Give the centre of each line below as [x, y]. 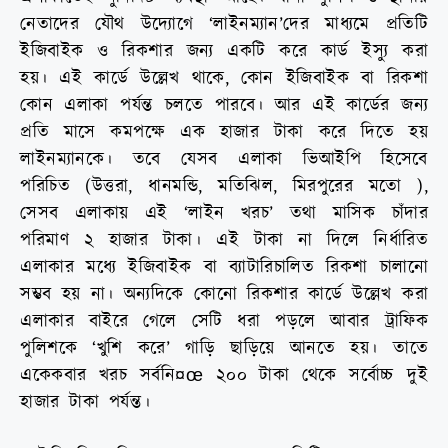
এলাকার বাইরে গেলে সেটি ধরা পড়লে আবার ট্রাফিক [224, 321]
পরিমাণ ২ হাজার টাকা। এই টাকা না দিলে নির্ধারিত [224, 240]
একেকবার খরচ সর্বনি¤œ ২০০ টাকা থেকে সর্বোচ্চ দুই [224, 375]
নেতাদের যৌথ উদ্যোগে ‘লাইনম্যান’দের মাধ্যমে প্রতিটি [224, 24]
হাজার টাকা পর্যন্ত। [85, 402]
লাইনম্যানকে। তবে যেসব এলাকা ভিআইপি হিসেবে [224, 159]
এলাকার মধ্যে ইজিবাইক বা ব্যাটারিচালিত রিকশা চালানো [224, 267]
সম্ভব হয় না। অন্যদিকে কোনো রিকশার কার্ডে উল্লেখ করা [224, 294]
